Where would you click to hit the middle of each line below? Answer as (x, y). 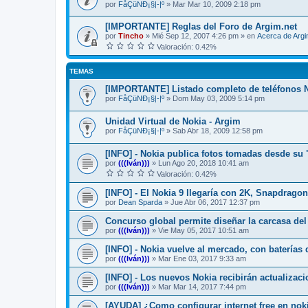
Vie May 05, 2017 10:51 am (203, 230)
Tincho (131, 36)
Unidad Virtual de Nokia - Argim (173, 122)
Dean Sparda (140, 202)
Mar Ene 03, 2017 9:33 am (202, 258)
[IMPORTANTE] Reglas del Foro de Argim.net (201, 27)
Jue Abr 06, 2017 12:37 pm (215, 202)
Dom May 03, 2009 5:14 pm (219, 99)
